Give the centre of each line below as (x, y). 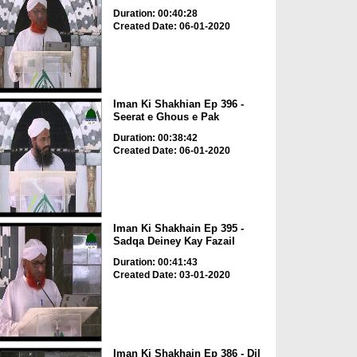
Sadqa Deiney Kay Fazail (174, 241)
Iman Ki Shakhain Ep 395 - (178, 229)
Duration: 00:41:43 (155, 263)
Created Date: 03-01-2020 (171, 275)
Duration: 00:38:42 (155, 137)
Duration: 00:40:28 (155, 13)
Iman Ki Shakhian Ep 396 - (178, 104)
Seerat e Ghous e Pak (166, 116)
